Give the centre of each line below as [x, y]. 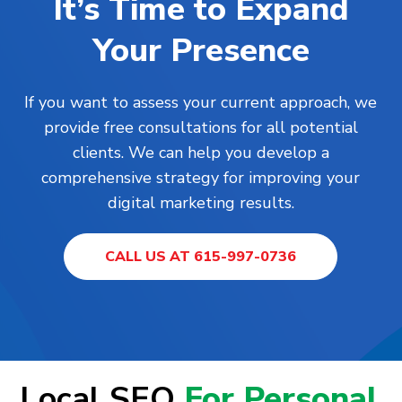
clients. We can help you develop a [201, 153]
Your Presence [201, 51]
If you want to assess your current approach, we [201, 103]
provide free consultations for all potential [201, 128]
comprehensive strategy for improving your [201, 178]
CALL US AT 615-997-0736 [201, 257]
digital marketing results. [201, 203]
